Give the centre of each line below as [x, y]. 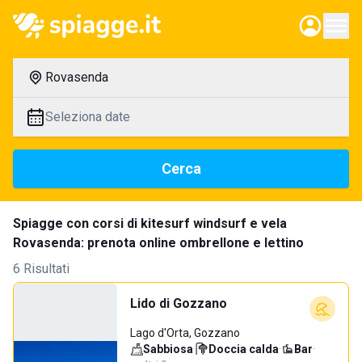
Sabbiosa [168, 349]
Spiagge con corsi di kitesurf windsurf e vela [150, 223]
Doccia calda [244, 349]
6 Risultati [41, 269]
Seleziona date [88, 117]
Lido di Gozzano [179, 303]
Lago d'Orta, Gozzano [185, 333]
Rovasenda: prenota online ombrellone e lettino [158, 243]
